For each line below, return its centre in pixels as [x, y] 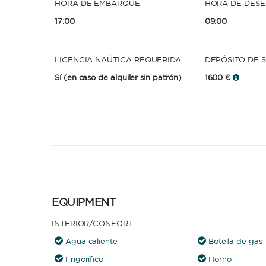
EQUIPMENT [84, 202]
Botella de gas [235, 241]
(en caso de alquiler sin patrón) [122, 77]
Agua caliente [91, 241]
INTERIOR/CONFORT [92, 223]
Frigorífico [84, 259]
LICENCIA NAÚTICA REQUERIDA [118, 59]
